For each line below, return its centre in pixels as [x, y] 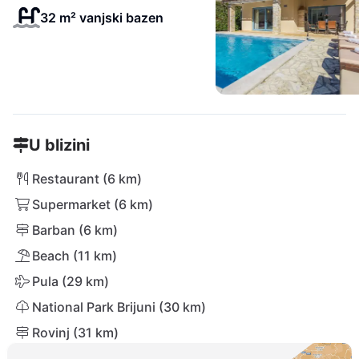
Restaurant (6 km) [87, 179]
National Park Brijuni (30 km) [119, 307]
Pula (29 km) [71, 281]
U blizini [59, 145]
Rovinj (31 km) [75, 333]
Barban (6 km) [75, 230]
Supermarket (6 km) [93, 204]
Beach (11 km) [75, 256]
